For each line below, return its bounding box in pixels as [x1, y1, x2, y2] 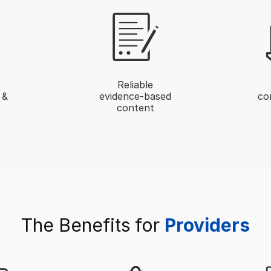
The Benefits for [21, 214, 165, 236]
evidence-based [99, 90, 172, 102]
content [116, 101, 154, 114]
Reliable [117, 78, 154, 91]
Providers [165, 214, 250, 236]
